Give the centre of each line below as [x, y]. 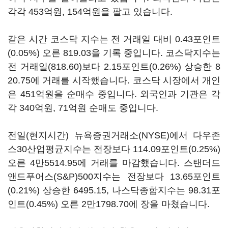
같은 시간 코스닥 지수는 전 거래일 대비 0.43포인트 [114, 39]
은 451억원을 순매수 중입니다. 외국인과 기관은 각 [114, 94]
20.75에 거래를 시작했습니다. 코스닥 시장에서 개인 [114, 80]
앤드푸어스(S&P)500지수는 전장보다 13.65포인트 [114, 177]
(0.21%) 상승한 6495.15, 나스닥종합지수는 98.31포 [114, 190]
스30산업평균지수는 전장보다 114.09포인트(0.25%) [114, 149]
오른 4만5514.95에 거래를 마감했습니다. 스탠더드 [114, 163]
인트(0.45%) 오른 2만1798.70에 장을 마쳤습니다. [110, 204]
